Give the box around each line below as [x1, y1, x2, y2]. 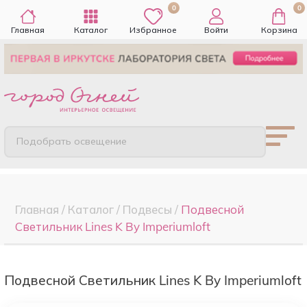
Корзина [260, 25, 297, 35]
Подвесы [123, 201, 172, 217]
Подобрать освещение [16, 135, 127, 148]
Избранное [130, 25, 177, 35]
